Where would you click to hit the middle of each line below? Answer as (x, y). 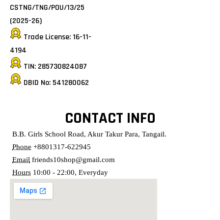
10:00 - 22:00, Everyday (70, 172)
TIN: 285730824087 (55, 67)
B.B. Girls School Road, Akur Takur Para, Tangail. (89, 134)
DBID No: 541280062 (56, 83)
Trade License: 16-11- (57, 37)
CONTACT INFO (110, 118)
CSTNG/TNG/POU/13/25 (47, 8)
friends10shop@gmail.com (73, 160)
